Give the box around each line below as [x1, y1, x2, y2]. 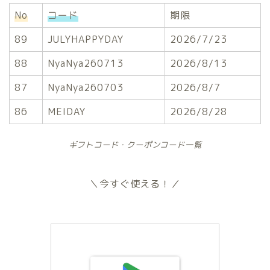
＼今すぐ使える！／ [89, 177, 181, 191]
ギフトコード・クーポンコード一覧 [68, 139, 202, 150]
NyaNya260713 [48, 56, 124, 70]
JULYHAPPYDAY [48, 32, 124, 46]
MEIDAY [48, 104, 86, 118]
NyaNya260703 [48, 80, 124, 94]
